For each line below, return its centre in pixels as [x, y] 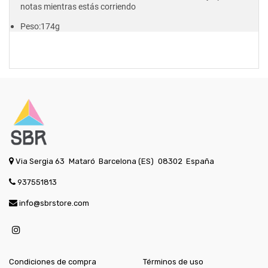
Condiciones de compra [53, 262]
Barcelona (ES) [127, 162]
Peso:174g [40, 27]
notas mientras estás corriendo [78, 7]
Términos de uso [173, 262]
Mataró [82, 162]
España [200, 162]
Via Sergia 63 [40, 162]
